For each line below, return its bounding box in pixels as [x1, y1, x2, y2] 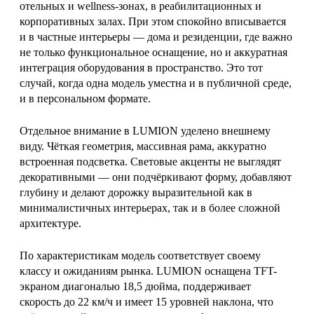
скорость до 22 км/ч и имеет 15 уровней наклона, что [20, 296, 273, 308]
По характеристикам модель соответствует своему [20, 250, 261, 262]
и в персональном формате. [20, 93, 151, 105]
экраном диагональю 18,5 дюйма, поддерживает [20, 280, 251, 293]
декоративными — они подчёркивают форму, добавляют [20, 171, 292, 184]
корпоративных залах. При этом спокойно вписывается [20, 15, 286, 28]
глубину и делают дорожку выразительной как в [20, 186, 252, 199]
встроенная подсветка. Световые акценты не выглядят [20, 156, 281, 168]
